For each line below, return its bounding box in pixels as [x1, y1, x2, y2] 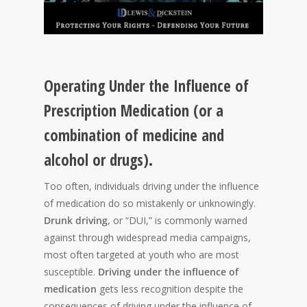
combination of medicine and [44, 125, 224, 146]
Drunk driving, [44, 214, 110, 227]
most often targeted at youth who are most [44, 248, 239, 261]
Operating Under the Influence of [44, 75, 249, 97]
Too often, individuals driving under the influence [44, 180, 259, 193]
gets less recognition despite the [97, 282, 243, 295]
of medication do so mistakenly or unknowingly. [44, 197, 256, 210]
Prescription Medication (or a [44, 100, 223, 121]
